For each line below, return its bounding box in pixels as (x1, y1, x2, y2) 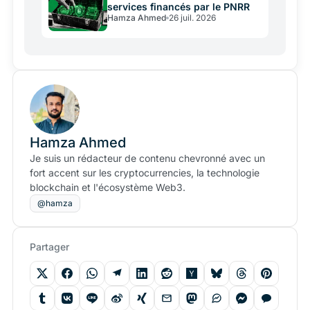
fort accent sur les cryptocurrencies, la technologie (30, 167, 259, 179)
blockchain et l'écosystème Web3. (30, 181, 185, 194)
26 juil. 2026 (169, 12, 216, 23)
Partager (30, 241, 69, 253)
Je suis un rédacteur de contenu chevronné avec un (30, 152, 265, 165)
